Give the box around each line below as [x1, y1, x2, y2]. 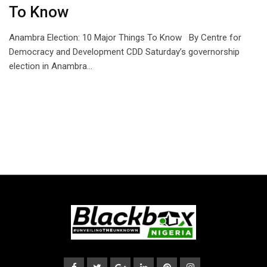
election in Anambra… [9, 61, 92, 72]
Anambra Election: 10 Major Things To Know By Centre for [9, 32, 241, 44]
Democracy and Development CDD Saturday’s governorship [9, 46, 240, 58]
